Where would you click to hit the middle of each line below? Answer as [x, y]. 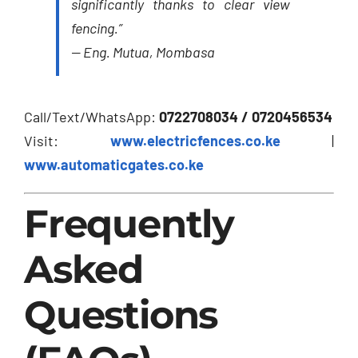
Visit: [67, 141]
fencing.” [97, 28]
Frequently [129, 224]
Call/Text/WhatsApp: [91, 117]
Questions [121, 315]
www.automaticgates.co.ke [114, 165]
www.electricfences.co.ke [195, 141]
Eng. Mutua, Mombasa [149, 52]
